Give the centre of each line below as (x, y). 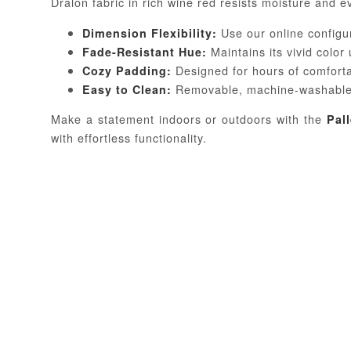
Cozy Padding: (127, 70)
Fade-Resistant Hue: (145, 51)
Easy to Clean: (127, 89)
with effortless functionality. (129, 137)
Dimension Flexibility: (150, 33)
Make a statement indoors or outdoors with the (189, 118)
